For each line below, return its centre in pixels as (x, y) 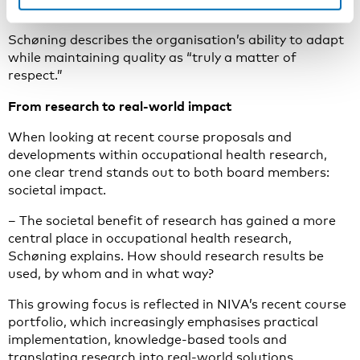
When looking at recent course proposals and (150, 137)
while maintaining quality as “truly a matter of (152, 57)
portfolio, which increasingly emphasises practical (163, 322)
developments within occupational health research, (168, 155)
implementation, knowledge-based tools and (147, 340)
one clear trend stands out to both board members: (169, 172)
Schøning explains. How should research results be (166, 256)
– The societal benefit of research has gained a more (172, 221)
